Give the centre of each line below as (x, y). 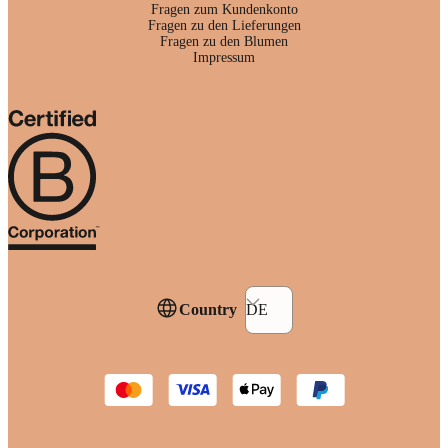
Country (207, 309)
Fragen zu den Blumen (224, 41)
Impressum (224, 57)
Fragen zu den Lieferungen (224, 25)
